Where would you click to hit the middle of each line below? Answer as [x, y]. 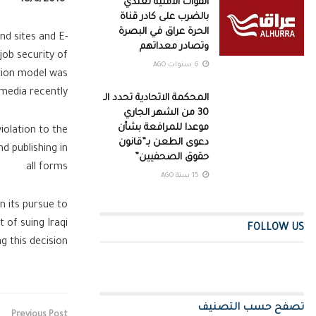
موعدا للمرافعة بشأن [163, 128]
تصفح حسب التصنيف [251, 308]
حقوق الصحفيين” [172, 158]
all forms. [47, 168]
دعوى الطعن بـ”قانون [164, 143]
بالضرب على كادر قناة [164, 17]
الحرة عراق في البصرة [164, 32]
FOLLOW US [275, 229]
